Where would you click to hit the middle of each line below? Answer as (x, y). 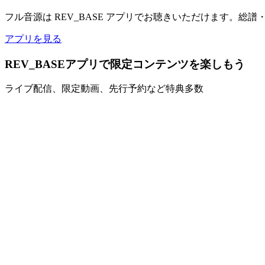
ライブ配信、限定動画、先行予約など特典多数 (104, 89)
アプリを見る (33, 38)
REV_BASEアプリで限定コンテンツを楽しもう (125, 64)
